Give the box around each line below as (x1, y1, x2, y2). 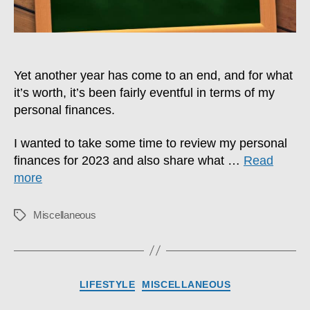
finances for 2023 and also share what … (14, 153, 244, 167)
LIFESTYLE (79, 278, 136, 290)
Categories (154, 275, 213, 289)
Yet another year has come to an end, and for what (14, 69, 293, 83)
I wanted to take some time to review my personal (14, 136, 287, 150)
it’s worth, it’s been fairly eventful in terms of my (14, 86, 275, 100)
